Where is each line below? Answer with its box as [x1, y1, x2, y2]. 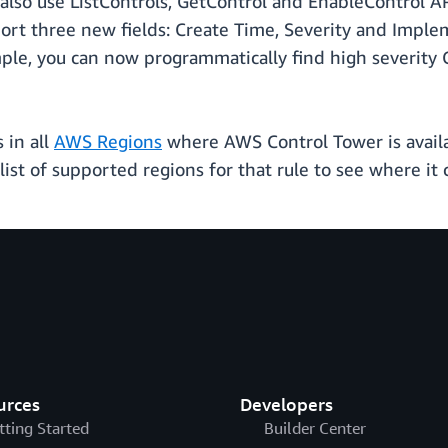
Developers [239, 393, 333, 416]
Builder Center [263, 418, 366, 439]
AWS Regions [54, 130, 162, 153]
